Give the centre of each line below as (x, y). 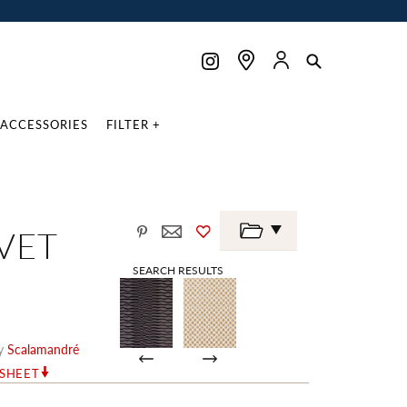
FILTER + (134, 124)
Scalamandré (43, 349)
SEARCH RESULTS (178, 270)
